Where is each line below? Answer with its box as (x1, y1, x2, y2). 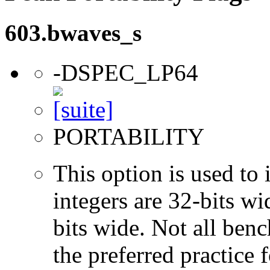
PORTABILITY (53, 124, 204, 150)
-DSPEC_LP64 (53, 60, 198, 86)
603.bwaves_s (5, 20, 142, 46)
